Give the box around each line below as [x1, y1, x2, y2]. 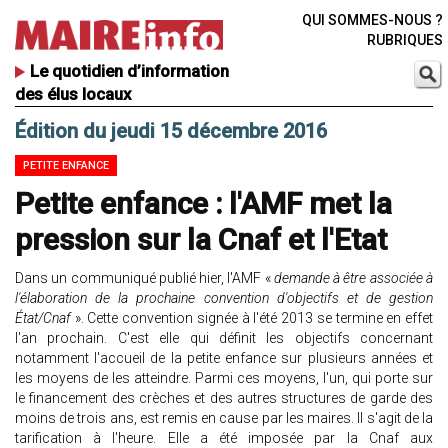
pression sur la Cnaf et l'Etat [15, 222, 387, 258]
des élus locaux [15, 84, 131, 105]
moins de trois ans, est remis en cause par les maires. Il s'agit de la [15, 410, 433, 427]
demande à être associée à [273, 270, 434, 287]
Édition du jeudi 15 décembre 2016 [15, 119, 327, 144]
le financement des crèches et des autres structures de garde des [15, 390, 433, 407]
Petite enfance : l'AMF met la [15, 186, 392, 222]
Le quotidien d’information [30, 61, 229, 82]
